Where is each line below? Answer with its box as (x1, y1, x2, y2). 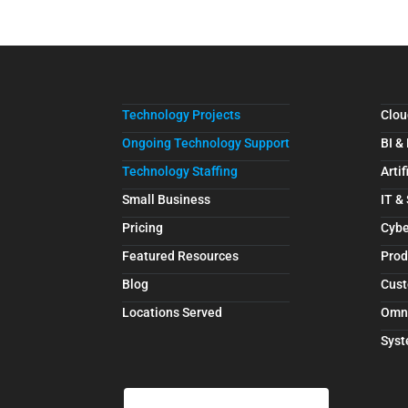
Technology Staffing (122, 164, 239, 179)
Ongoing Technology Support (122, 136, 291, 151)
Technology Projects (122, 107, 241, 123)
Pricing (122, 220, 164, 236)
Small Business (122, 192, 211, 208)
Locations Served (122, 305, 223, 321)
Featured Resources (122, 249, 240, 264)
